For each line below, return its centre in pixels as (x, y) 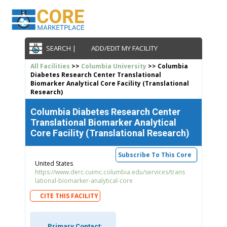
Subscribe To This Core (155, 155)
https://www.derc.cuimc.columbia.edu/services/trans (110, 172)
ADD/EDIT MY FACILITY (123, 48)
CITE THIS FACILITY (69, 196)
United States (54, 163)
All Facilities (50, 66)
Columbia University (113, 66)
